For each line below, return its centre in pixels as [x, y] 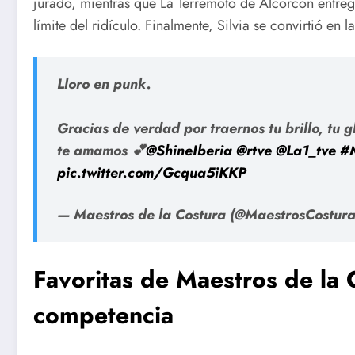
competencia [103, 315]
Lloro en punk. [104, 84]
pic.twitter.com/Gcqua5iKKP [152, 172]
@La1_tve [306, 150]
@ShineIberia [189, 150]
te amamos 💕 [101, 150]
